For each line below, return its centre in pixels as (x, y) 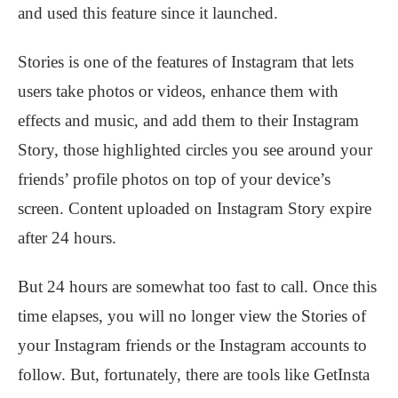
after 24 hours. (67, 238)
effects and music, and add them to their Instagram (188, 121)
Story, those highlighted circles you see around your (195, 150)
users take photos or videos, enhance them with (178, 92)
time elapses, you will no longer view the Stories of (192, 316)
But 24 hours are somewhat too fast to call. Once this (197, 287)
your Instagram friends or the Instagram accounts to (192, 346)
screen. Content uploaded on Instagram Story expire (195, 209)
